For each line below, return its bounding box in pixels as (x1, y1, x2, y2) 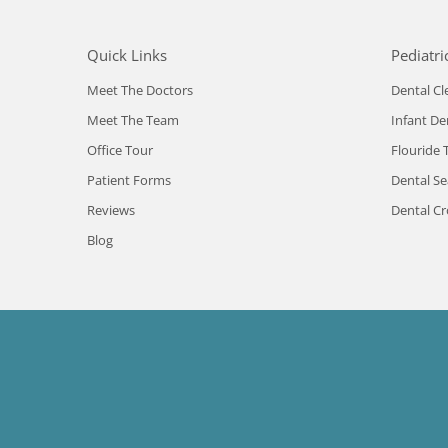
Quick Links (87, 44, 167, 65)
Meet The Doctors (87, 80, 193, 99)
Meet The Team (87, 110, 179, 129)
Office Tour (87, 140, 153, 159)
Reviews (87, 200, 135, 219)
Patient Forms (87, 170, 171, 189)
